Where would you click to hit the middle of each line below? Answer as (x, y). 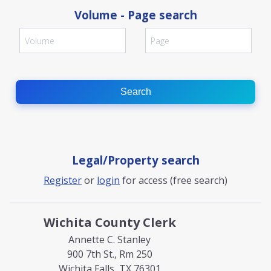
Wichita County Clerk (109, 222)
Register (63, 180)
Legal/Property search (135, 160)
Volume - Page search (135, 15)
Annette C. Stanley (109, 240)
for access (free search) (174, 180)
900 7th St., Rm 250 (109, 254)
